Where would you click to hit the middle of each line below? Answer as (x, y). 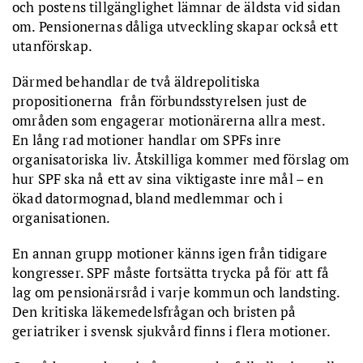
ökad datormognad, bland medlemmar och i (148, 198)
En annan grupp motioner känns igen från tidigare (170, 253)
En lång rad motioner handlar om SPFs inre (147, 140)
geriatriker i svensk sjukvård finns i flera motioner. (172, 331)
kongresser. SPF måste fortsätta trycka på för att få (171, 273)
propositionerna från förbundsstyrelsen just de (160, 101)
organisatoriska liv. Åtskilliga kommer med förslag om (181, 159)
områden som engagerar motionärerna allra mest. (169, 120)
